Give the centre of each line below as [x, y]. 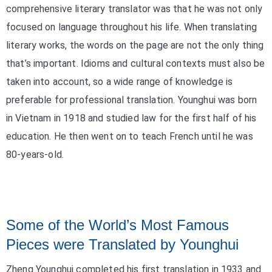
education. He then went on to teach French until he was [130, 136]
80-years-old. [35, 155]
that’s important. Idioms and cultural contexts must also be [136, 63]
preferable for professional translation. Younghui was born [132, 100]
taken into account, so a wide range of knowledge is [120, 82]
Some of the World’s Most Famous [117, 225]
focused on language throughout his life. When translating [132, 27]
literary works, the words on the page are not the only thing [135, 45]
